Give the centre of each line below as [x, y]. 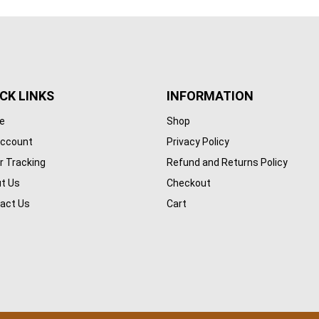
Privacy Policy [198, 142]
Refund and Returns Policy [227, 163]
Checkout [188, 183]
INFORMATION [210, 95]
